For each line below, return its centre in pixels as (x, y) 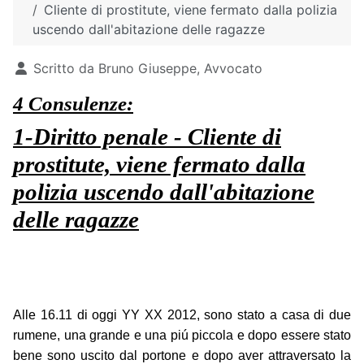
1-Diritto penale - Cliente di (147, 137)
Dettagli (37, 68)
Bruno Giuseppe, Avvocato (180, 69)
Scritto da (64, 69)
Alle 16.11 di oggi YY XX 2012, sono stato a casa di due (182, 315)
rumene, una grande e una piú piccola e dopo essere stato (182, 336)
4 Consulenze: (73, 104)
